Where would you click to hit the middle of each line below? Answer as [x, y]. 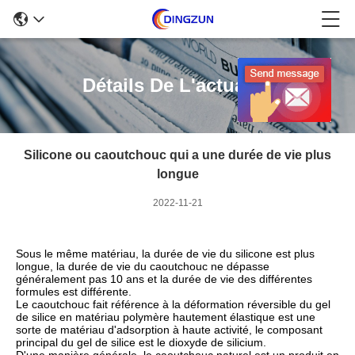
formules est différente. [74, 292]
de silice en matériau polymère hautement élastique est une [166, 317]
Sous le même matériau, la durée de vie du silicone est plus [165, 254]
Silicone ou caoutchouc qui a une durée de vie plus [177, 155]
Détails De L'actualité [177, 85]
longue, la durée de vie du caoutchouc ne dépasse [143, 266]
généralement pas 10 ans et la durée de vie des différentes [164, 279]
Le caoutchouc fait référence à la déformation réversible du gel [173, 304]
